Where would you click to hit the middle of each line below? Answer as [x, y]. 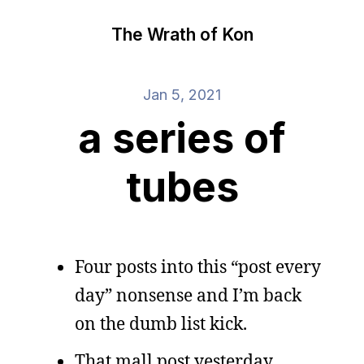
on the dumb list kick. [161, 323]
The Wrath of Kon [182, 34]
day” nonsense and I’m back [188, 295]
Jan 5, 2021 [182, 95]
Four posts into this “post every [198, 266]
